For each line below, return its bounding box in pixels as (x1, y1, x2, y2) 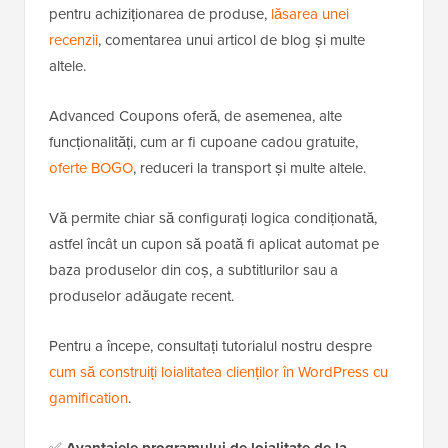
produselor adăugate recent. (49, 285, 234, 307)
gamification (49, 387, 128, 409)
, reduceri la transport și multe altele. (133, 157, 366, 179)
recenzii (49, 29, 98, 51)
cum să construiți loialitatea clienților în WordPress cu (49, 361, 388, 383)
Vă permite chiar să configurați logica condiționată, (49, 207, 377, 229)
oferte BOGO (49, 157, 133, 179)
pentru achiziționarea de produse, (49, 3, 271, 25)
